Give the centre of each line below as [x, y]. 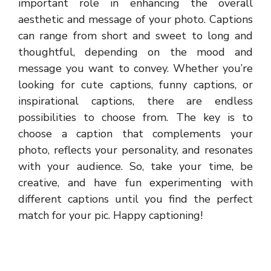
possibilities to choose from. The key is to [135, 117]
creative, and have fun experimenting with [135, 183]
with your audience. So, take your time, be [135, 166]
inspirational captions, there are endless [135, 101]
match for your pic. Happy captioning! [110, 215]
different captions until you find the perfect [135, 199]
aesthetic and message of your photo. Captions [135, 19]
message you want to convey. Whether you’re [135, 68]
